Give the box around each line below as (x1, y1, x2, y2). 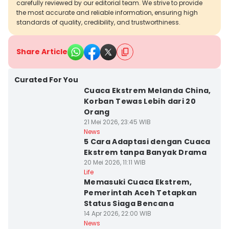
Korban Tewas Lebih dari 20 (83, 96, 196, 106)
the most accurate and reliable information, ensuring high (16, 8, 198, 17)
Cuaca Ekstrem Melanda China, (83, 85, 211, 96)
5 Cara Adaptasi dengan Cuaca (83, 136, 211, 147)
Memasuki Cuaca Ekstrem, (83, 177, 192, 187)
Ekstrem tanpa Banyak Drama (83, 147, 207, 157)
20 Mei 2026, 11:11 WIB (83, 158, 146, 167)
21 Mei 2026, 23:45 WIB (83, 118, 151, 126)
